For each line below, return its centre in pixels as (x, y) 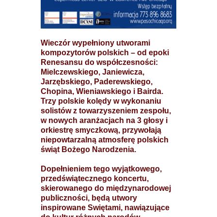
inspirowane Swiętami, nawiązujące (105, 208)
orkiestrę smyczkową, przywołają (101, 130)
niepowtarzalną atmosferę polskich (105, 140)
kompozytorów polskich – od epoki (105, 53)
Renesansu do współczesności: (99, 62)
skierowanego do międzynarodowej (106, 188)
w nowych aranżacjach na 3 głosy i (104, 120)
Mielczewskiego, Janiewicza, (93, 72)
